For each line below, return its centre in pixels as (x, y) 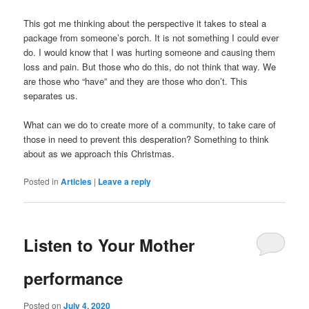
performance (73, 278)
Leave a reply (125, 182)
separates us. (51, 96)
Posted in (41, 181)
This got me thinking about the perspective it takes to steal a (145, 23)
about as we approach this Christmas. (99, 154)
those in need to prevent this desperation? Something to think (147, 139)
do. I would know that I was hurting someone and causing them (150, 52)
